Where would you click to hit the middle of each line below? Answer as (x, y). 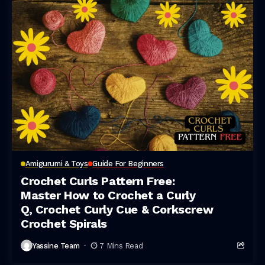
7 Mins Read (121, 245)
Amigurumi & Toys (56, 164)
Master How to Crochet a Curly (108, 195)
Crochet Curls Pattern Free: (98, 181)
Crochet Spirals (64, 224)
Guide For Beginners (128, 164)
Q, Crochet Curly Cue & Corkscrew (117, 209)
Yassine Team (56, 245)
